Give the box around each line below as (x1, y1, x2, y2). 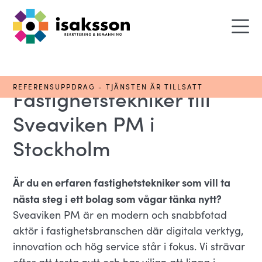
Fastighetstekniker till (13, 84, 211, 112)
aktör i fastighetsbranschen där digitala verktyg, (13, 223, 244, 237)
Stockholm (13, 133, 111, 161)
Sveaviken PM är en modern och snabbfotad (13, 208, 227, 222)
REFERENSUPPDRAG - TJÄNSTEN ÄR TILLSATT (13, 82, 204, 91)
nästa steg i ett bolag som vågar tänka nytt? (13, 191, 222, 206)
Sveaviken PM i (13, 108, 156, 137)
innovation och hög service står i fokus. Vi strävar (13, 239, 246, 253)
